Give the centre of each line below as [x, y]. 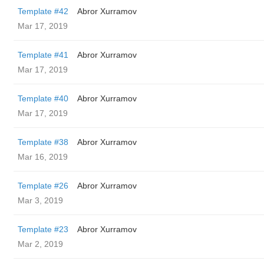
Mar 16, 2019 [43, 157]
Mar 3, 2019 [40, 200]
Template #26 [43, 186]
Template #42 [43, 11]
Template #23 [43, 229]
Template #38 [43, 142]
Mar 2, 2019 [40, 244]
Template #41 [43, 55]
